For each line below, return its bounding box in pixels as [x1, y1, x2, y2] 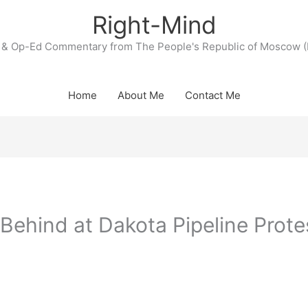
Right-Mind [91, 10, 217, 39]
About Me [117, 89, 164, 102]
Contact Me [184, 89, 241, 102]
